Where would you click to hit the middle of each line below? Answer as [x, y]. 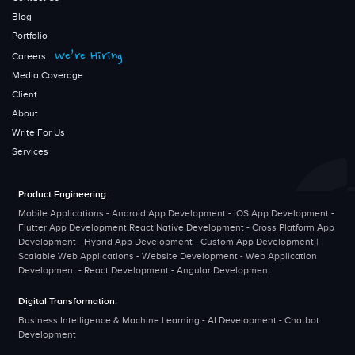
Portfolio [30, 36]
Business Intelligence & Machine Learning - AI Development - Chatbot [169, 320]
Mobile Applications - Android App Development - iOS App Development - [176, 214]
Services [30, 152]
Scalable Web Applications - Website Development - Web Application [168, 256]
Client [25, 95]
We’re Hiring [89, 57]
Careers [30, 57]
